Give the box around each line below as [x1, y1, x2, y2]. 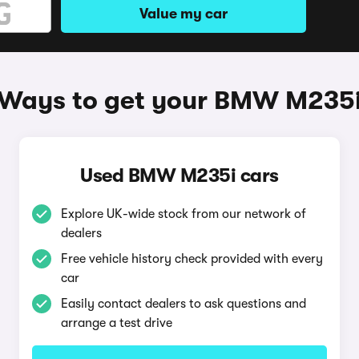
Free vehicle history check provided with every [60, 252, 323, 266]
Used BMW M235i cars [80, 164, 279, 187]
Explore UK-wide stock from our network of [60, 207, 306, 221]
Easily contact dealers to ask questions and [60, 296, 306, 311]
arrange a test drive [60, 316, 172, 330]
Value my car [139, 6, 228, 22]
